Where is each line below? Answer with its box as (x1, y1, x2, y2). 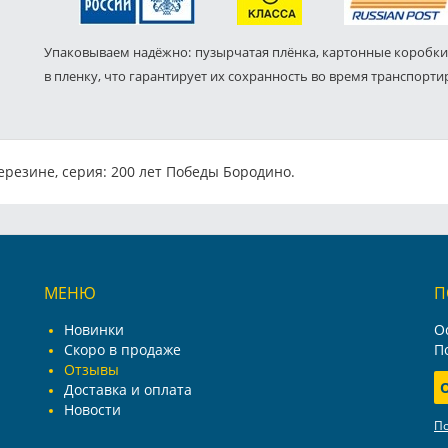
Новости (64, 400, 121, 420)
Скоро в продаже (64, 340, 181, 360)
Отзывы (64, 360, 119, 380)
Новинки (64, 320, 124, 340)
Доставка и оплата (64, 380, 192, 400)
